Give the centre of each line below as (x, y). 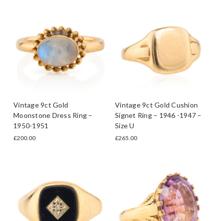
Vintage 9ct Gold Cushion (156, 105)
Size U (125, 125)
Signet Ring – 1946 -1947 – (158, 115)
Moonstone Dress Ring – (53, 115)
